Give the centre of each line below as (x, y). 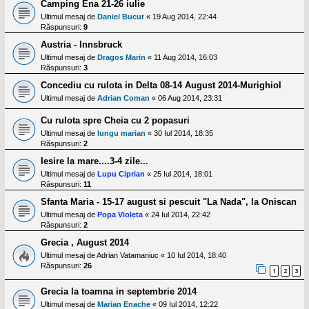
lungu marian (121, 133)
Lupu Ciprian (121, 174)
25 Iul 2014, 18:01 (183, 174)
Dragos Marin (121, 58)
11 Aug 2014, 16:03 (186, 58)
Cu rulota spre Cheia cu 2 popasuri (115, 121)
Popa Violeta (120, 215)
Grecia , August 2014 (85, 243)
